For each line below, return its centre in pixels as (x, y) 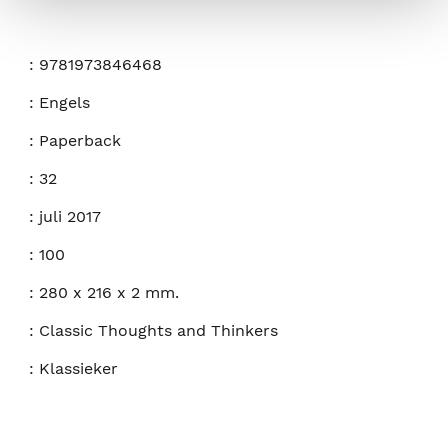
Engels (64, 102)
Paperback (80, 140)
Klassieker (78, 368)
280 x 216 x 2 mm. (109, 292)
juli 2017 (70, 216)
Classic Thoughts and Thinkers (158, 330)
